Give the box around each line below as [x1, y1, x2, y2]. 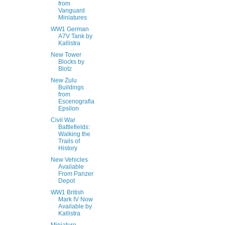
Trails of [58, 138, 80, 145]
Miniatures [58, 14, 87, 21]
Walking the [58, 131, 90, 138]
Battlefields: [58, 124, 90, 131]
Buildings [58, 84, 84, 91]
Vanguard [58, 7, 85, 14]
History [58, 145, 77, 152]
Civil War [50, 117, 75, 124]
